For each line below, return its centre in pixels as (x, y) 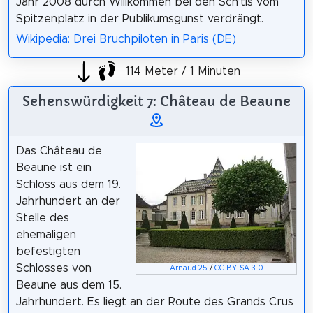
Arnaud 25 (188, 269)
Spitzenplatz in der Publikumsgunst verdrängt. (139, 19)
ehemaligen (46, 235)
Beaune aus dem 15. (68, 285)
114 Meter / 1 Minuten (181, 72)
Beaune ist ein (53, 168)
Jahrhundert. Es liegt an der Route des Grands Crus (154, 302)
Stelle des (42, 218)
